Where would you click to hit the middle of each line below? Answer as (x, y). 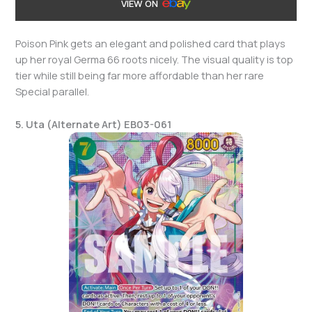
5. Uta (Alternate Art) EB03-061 (94, 124)
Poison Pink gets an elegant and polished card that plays (151, 44)
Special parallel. (53, 92)
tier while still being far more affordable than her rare (140, 76)
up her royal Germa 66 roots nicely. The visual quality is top (155, 60)
